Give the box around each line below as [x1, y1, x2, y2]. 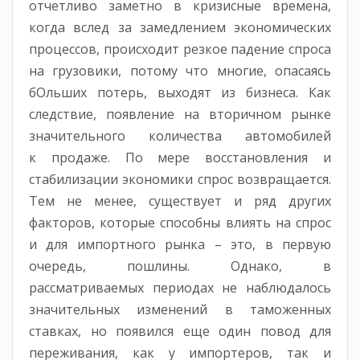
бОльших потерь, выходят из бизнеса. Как [29, 84, 331, 102]
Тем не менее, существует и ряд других [29, 192, 331, 211]
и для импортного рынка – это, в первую [29, 235, 331, 254]
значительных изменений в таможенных [29, 301, 331, 319]
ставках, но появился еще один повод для [29, 322, 331, 341]
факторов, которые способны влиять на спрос [29, 214, 331, 232]
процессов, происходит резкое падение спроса [29, 40, 331, 59]
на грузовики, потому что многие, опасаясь [29, 62, 331, 80]
